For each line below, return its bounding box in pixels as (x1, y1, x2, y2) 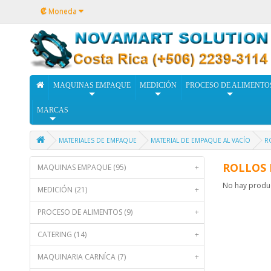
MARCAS (36, 106, 68, 115)
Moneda (48, 5, 77, 16)
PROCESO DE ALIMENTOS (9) (37, 207, 132, 218)
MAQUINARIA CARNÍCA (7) (37, 252, 126, 263)
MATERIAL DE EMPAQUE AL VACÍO (150, 136, 250, 145)
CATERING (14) (37, 229, 87, 240)
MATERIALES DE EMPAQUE (58, 136, 137, 145)
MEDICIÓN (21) (37, 184, 87, 195)
